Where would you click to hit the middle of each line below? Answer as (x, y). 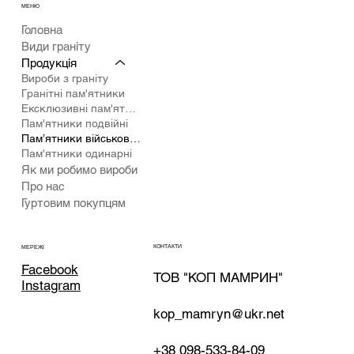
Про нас (43, 186)
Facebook (49, 270)
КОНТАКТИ (168, 247)
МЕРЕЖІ (32, 247)
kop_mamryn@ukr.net (219, 314)
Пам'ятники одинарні (76, 154)
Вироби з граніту (64, 79)
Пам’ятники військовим (135, 139)
